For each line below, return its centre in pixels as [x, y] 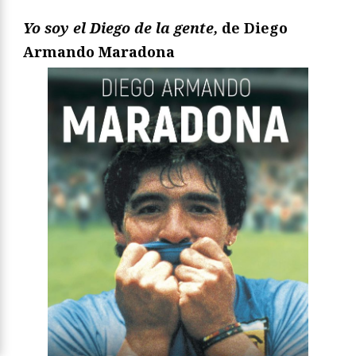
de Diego [253, 28]
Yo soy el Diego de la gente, [120, 28]
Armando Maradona [99, 52]
